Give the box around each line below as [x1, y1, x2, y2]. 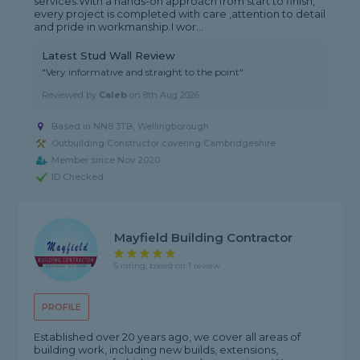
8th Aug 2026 [143, 89, 200, 101]
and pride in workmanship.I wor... [34, 20, 204, 34]
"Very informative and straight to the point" [42, 66, 244, 79]
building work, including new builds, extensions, [34, 343, 279, 357]
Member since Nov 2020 [51, 154, 161, 166]
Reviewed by [42, 89, 100, 101]
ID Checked [51, 171, 104, 183]
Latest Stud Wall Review [42, 49, 176, 63]
